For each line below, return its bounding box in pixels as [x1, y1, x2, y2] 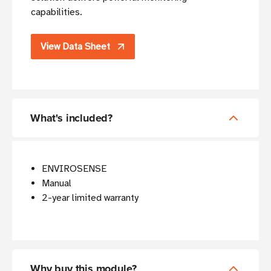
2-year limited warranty [42, 192, 139, 204]
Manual [42, 177, 72, 190]
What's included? [30, 110, 113, 126]
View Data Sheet [41, 41, 110, 53]
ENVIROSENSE [42, 163, 107, 175]
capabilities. [31, 6, 82, 19]
